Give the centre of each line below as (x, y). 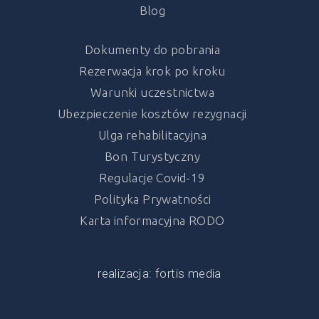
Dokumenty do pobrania (152, 50)
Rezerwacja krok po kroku (152, 71)
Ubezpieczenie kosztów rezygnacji (152, 114)
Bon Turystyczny (152, 157)
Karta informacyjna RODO (152, 221)
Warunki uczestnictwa (152, 93)
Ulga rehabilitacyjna (152, 135)
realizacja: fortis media (159, 274)
